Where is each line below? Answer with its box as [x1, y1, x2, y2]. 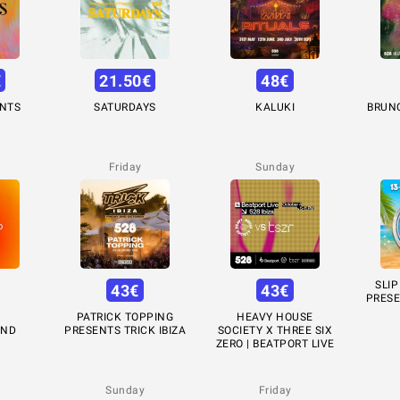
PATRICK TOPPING [76, 311, 174, 324]
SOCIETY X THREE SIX [217, 324, 333, 337]
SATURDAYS [94, 101, 156, 114]
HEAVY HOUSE [237, 311, 313, 324]
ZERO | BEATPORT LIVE [215, 337, 335, 351]
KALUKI [255, 101, 295, 114]
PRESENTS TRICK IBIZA [64, 324, 186, 337]
